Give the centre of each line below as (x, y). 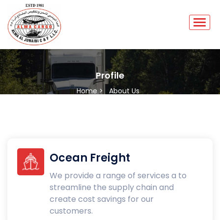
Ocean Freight (90, 158)
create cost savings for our (102, 199)
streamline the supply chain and (112, 187)
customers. (71, 211)
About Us (124, 91)
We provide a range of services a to (118, 175)
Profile (110, 75)
